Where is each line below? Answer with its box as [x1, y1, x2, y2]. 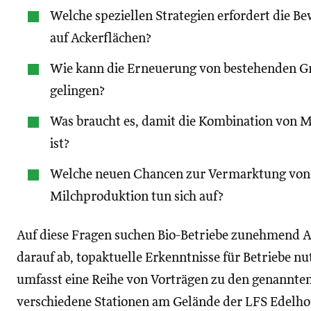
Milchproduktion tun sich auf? [50, 190, 226, 203]
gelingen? [50, 85, 105, 98]
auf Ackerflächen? [50, 32, 151, 45]
